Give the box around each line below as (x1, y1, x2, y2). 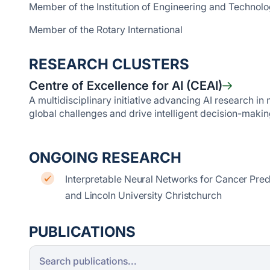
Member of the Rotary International (29, 24, 183, 36)
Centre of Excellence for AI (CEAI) (29, 78, 222, 93)
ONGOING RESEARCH (29, 149, 181, 166)
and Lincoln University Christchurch (65, 189, 222, 201)
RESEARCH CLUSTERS (29, 55, 189, 73)
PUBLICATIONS (29, 223, 136, 240)
